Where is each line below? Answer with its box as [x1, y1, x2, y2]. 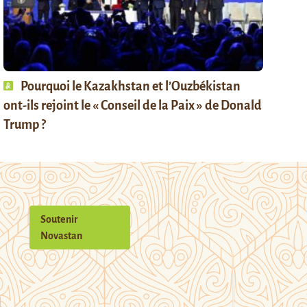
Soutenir [40, 213, 79, 225]
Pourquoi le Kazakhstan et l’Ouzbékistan [19, 79, 241, 93]
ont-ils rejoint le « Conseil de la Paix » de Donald [3, 98, 262, 112]
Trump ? [3, 117, 47, 132]
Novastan [40, 230, 83, 241]
